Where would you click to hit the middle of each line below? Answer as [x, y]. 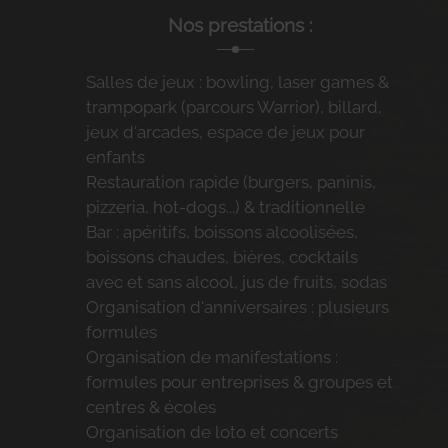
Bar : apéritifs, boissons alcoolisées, [221, 232]
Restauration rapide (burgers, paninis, [230, 182]
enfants [115, 157]
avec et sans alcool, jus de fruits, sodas [236, 282]
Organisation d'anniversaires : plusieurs [237, 307]
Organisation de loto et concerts [211, 432]
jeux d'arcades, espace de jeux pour [225, 132]
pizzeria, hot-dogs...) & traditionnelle [225, 207]
